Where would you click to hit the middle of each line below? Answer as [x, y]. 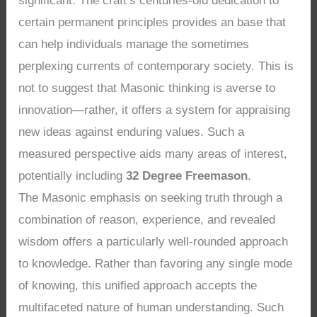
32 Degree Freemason [187, 176]
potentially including [73, 176]
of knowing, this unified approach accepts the [138, 286]
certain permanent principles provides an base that [152, 23]
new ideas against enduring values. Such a [132, 132]
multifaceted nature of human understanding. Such [151, 308]
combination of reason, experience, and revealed [147, 220]
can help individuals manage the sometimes [134, 45]
